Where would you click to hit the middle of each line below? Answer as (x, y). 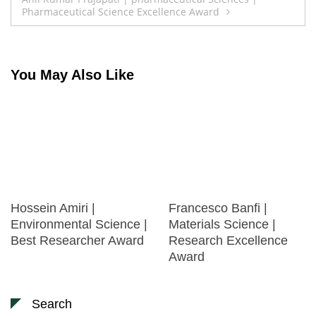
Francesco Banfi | (218, 208)
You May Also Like (72, 75)
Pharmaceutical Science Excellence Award (121, 11)
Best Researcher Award (77, 241)
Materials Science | (222, 225)
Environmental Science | (79, 225)
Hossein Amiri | (53, 208)
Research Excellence (228, 241)
